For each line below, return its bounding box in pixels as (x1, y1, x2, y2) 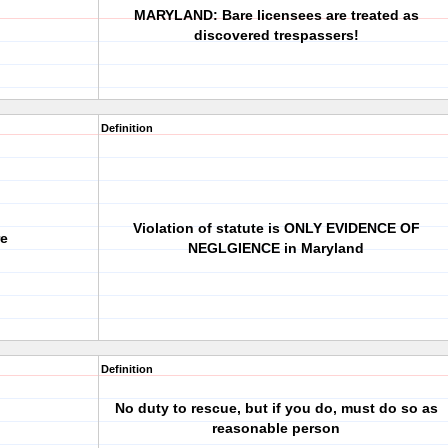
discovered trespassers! (193, 27, 359, 43)
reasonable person (212, 420, 340, 436)
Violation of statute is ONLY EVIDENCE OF (132, 220, 420, 236)
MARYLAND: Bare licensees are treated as (133, 7, 419, 23)
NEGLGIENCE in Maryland (188, 240, 364, 256)
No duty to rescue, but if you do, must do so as (114, 400, 438, 416)
